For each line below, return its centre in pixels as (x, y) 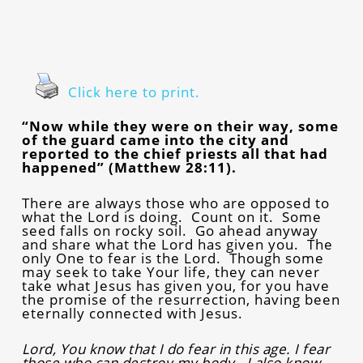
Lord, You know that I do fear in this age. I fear (176, 349)
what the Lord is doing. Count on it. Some (171, 217)
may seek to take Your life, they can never (171, 272)
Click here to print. (134, 92)
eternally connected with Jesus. (132, 313)
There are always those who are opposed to (175, 203)
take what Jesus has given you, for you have (175, 286)
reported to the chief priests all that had (175, 154)
